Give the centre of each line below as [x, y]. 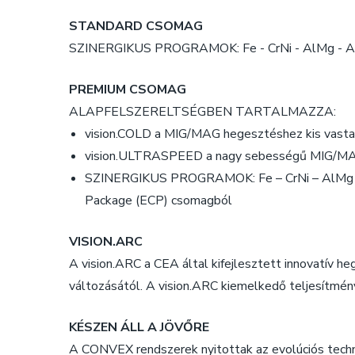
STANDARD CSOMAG [136, 26]
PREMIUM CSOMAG [128, 90]
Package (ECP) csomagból [158, 200]
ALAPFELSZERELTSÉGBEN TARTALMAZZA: [202, 112]
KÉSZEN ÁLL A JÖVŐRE [139, 327]
